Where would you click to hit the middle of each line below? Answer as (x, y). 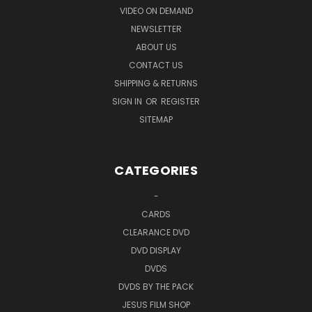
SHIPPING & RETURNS (156, 83)
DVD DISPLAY (156, 250)
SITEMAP (156, 119)
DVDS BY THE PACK (156, 286)
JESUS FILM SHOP (156, 304)
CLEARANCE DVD (156, 232)
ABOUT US (156, 47)
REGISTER (180, 101)
